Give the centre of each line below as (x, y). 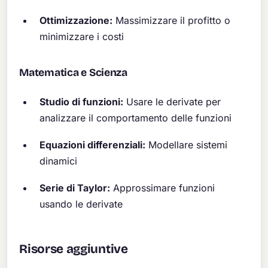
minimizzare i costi (82, 36)
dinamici (59, 161)
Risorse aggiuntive (74, 249)
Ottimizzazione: (76, 20)
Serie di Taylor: (75, 188)
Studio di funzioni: (82, 101)
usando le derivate (81, 204)
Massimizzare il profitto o (172, 20)
